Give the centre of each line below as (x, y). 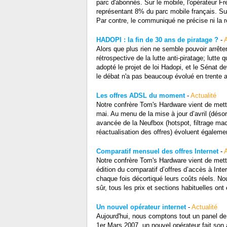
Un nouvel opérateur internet (141, 207)
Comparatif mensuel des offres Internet (157, 152)
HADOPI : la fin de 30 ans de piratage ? (157, 40)
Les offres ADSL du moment (140, 96)
